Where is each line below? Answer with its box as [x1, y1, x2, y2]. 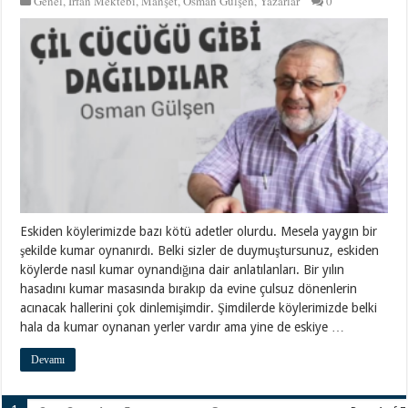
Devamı [31, 353, 66, 367]
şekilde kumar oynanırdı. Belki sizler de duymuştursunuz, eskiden [20, 243, 380, 259]
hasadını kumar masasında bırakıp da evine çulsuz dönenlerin [20, 281, 358, 297]
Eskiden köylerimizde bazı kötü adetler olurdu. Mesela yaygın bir [20, 224, 378, 240]
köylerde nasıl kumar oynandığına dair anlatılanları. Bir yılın [20, 262, 345, 278]
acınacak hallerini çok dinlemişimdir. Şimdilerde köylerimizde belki [20, 301, 378, 316]
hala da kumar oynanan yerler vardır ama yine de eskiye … [20, 320, 345, 335]
